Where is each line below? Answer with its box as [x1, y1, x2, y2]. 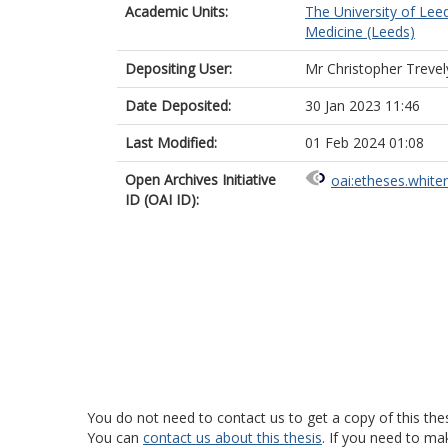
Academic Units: [125, 2, 228, 21]
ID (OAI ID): [125, 190, 199, 209]
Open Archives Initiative [125, 170, 276, 189]
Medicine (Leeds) [305, 22, 415, 41]
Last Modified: [125, 133, 217, 152]
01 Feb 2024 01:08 [305, 133, 424, 152]
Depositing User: [125, 59, 232, 78]
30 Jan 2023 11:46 [305, 96, 420, 115]
